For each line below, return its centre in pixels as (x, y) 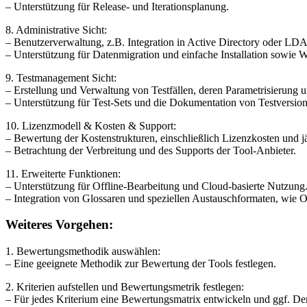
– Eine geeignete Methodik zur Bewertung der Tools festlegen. (141, 263)
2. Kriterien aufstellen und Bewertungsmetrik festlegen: (125, 286)
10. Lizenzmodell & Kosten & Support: (91, 125)
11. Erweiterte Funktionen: (63, 173)
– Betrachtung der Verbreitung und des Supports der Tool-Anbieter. (151, 150)
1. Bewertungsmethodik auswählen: (83, 251)
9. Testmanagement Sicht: (61, 77)
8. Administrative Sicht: (56, 29)
